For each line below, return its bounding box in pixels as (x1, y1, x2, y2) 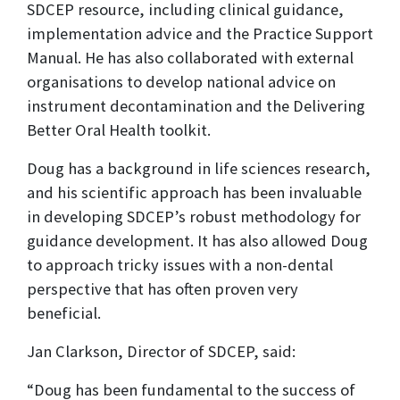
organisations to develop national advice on (27, 71, 336, 93)
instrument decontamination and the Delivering (27, 96, 365, 117)
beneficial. (27, 303, 101, 324)
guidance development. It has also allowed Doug (27, 230, 368, 252)
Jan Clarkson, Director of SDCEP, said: (27, 341, 296, 362)
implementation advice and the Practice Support (27, 23, 373, 45)
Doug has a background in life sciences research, (27, 158, 371, 179)
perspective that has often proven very (27, 279, 298, 300)
